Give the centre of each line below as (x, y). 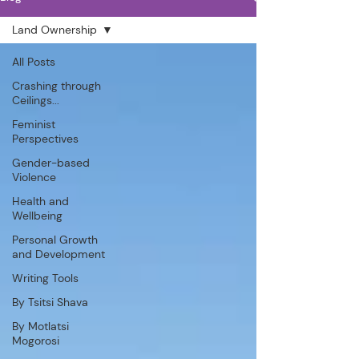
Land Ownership (54, 29)
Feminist (34, 124)
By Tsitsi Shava (50, 302)
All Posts (34, 61)
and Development (58, 254)
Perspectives (45, 138)
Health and (40, 201)
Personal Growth (55, 239)
